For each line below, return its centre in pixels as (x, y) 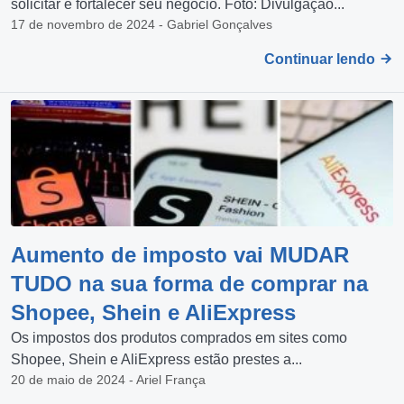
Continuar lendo (321, 59)
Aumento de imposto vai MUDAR (180, 254)
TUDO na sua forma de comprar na (189, 283)
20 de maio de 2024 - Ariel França (108, 379)
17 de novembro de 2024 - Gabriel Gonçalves (142, 24)
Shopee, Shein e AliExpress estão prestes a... (156, 359)
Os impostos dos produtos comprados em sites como (179, 337)
